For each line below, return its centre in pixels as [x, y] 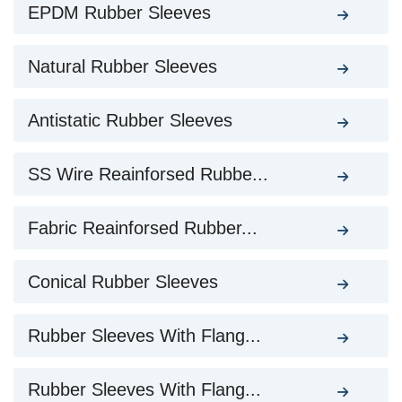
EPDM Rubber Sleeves [119, 13]
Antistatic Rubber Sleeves [130, 120]
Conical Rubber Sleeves [123, 282]
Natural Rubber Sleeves [122, 66]
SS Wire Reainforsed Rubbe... [148, 174]
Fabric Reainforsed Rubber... [143, 228]
